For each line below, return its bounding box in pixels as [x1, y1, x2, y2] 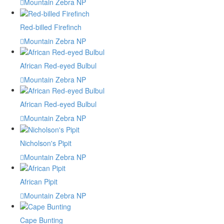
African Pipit [20, 176, 57, 187]
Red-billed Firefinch [20, 21, 81, 32]
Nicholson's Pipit [20, 137, 71, 148]
